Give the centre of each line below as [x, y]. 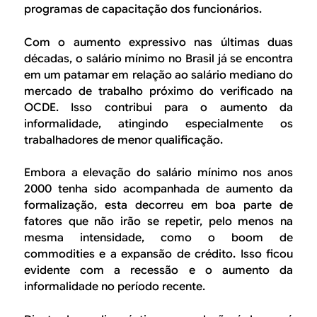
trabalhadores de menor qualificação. [123, 140]
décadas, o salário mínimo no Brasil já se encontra [158, 58]
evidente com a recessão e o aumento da [158, 271]
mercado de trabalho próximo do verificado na [158, 91]
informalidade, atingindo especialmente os [158, 123]
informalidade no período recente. [115, 287]
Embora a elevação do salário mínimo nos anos [158, 173]
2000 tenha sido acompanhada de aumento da [158, 189]
